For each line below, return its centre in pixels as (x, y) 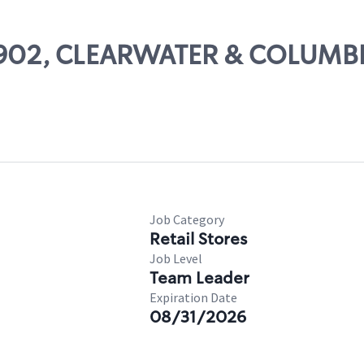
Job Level (176, 258)
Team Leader (199, 278)
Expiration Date (193, 297)
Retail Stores (198, 239)
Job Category (187, 219)
